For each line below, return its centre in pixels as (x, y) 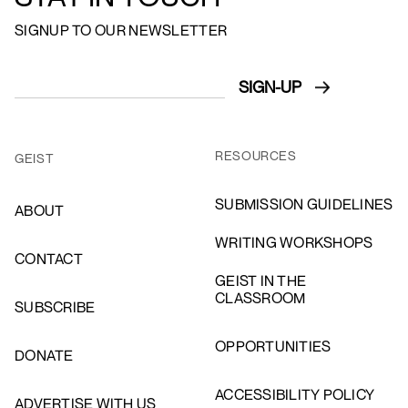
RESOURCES (256, 155)
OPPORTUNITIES (273, 347)
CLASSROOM (260, 297)
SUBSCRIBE (55, 306)
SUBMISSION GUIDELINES (304, 204)
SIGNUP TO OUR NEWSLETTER (121, 30)
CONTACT (49, 258)
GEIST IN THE (260, 280)
